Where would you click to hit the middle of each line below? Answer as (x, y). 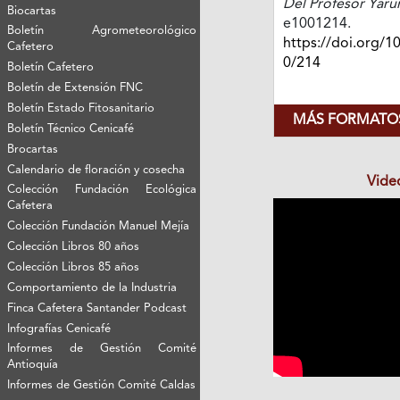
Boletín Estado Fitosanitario (81, 109)
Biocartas (32, 12)
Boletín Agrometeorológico (102, 31)
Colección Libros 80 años (74, 247)
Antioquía (33, 365)
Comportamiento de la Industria (92, 288)
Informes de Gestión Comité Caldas (102, 386)
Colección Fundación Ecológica (102, 190)
